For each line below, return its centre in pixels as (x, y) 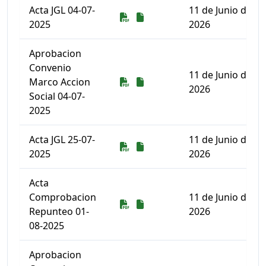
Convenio (50, 68)
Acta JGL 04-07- (62, 10)
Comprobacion (63, 197)
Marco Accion (60, 82)
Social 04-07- (57, 96)
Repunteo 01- (59, 211)
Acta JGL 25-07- (62, 140)
